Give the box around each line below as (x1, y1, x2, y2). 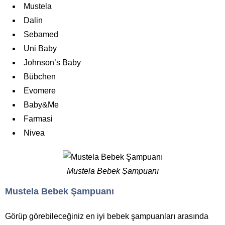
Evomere (24, 86, 56, 95)
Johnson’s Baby (24, 58, 81, 67)
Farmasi (24, 115, 53, 123)
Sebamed (24, 30, 58, 39)
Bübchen (24, 72, 56, 81)
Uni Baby (24, 44, 57, 53)
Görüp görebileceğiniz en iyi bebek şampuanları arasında (5, 212, 208, 220)
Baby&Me (24, 100, 59, 109)
